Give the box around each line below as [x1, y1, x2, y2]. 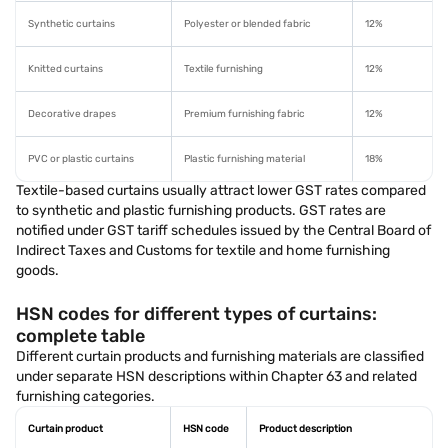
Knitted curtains [28, 63, 103, 75]
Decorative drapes [28, 108, 116, 120]
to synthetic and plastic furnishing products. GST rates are [16, 202, 386, 219]
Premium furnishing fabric [184, 108, 305, 120]
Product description [259, 423, 352, 435]
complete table [16, 325, 145, 347]
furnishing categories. [16, 388, 155, 405]
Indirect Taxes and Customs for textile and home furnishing [16, 242, 390, 259]
